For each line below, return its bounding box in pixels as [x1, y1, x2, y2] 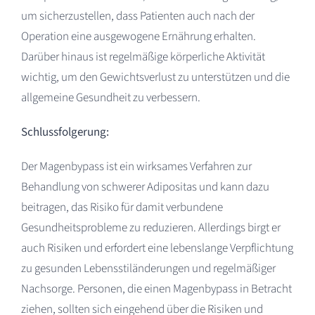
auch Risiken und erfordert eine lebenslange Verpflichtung [20, 239, 293, 257]
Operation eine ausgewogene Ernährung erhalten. [20, 27, 256, 45]
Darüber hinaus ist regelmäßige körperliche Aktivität [20, 48, 265, 65]
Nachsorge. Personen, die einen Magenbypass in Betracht [20, 280, 292, 297]
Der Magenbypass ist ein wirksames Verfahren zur [20, 157, 252, 175]
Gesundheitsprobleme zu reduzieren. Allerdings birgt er [20, 219, 281, 236]
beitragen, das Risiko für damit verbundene [20, 198, 223, 216]
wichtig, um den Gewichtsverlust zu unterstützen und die [20, 68, 290, 86]
